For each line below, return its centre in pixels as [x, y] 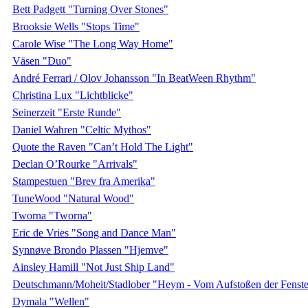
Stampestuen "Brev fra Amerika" [84, 181]
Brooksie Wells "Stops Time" [76, 26]
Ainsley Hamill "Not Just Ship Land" [93, 267]
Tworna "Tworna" [52, 215]
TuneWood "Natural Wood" [73, 198]
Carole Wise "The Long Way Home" [93, 43]
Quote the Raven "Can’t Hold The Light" [103, 146]
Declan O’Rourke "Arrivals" [75, 164]
